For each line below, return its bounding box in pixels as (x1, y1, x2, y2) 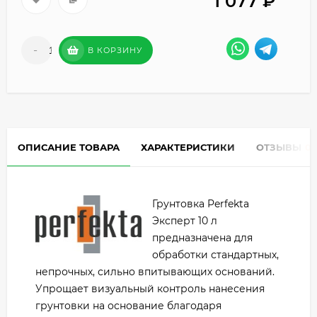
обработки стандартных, (152, 248, 279, 262)
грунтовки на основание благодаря (35, 299, 221, 313)
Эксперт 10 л (152, 214, 217, 228)
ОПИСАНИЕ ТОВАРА (18, 142, 120, 154)
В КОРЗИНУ (88, 45, 143, 56)
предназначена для (152, 231, 253, 245)
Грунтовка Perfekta (152, 197, 249, 211)
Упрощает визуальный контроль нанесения (35, 282, 265, 296)
